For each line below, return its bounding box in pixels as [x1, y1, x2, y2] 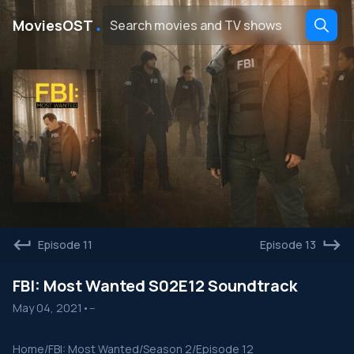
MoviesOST [13, 16, 93, 35]
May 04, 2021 [13, 300, 82, 315]
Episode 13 [260, 237, 316, 252]
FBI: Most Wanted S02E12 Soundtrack [13, 275, 297, 296]
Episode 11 [38, 237, 92, 252]
